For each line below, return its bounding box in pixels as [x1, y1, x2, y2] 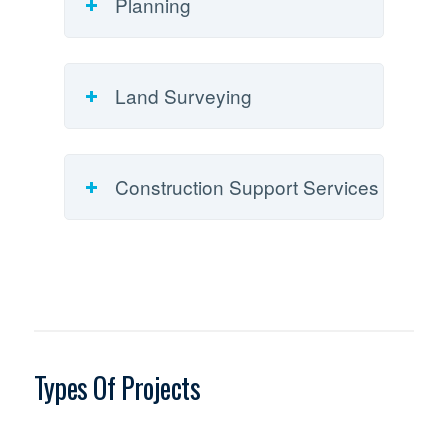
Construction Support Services [114, 173, 379, 201]
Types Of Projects [33, 367, 201, 409]
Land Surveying [114, 82, 252, 110]
